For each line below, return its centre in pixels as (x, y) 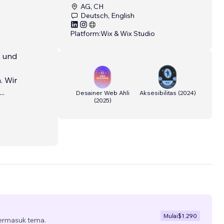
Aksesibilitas (158, 93)
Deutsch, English (107, 16)
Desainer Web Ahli (102, 93)
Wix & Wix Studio (128, 34)
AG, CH (92, 7)
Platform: (85, 34)
